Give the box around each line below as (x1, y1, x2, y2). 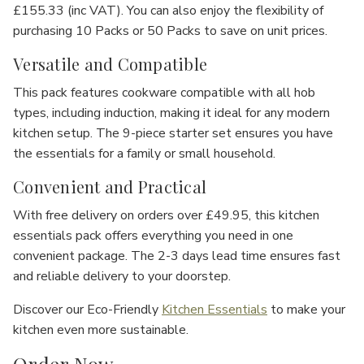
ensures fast (266, 247, 340, 266)
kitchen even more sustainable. (13, 321, 188, 340)
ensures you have (232, 124, 333, 143)
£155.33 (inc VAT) (13, 2, 121, 20)
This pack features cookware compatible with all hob (13, 84, 315, 102)
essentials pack (13, 227, 102, 245)
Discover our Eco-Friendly (13, 301, 162, 319)
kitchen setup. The (13, 124, 123, 143)
